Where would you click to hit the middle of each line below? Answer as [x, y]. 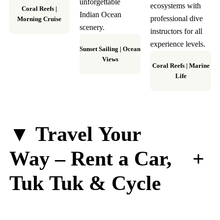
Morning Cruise [39, 19]
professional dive [177, 19]
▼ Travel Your [75, 134]
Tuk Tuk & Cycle [85, 183]
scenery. [92, 27]
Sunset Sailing [99, 49]
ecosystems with [176, 6]
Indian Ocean [100, 15]
